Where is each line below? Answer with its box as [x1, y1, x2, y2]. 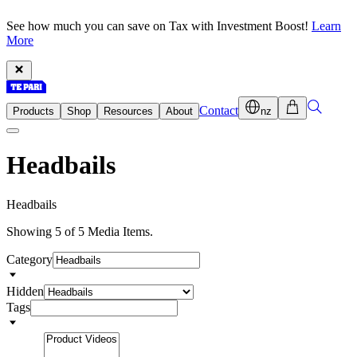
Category [6, 252, 53, 266]
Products [13, 105, 54, 117]
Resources [104, 105, 153, 117]
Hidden [6, 284, 44, 298]
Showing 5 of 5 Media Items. [6, 224, 153, 238]
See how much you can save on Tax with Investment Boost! [6, 19, 312, 33]
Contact [199, 104, 238, 117]
